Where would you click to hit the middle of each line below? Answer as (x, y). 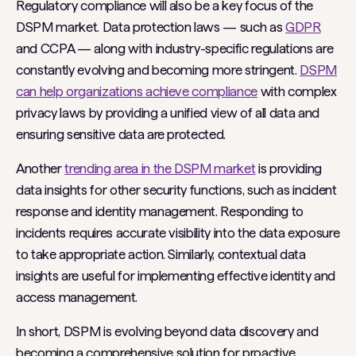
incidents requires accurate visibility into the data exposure (178, 233)
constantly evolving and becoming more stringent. (158, 70)
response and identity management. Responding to (160, 211)
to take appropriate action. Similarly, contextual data (161, 254)
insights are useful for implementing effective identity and (176, 276)
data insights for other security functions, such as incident (176, 190)
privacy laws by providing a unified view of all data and (168, 113)
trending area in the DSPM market (160, 168)
